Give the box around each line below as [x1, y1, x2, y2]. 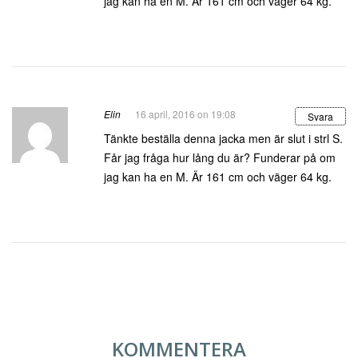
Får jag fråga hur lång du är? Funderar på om [104, 149, 336, 165]
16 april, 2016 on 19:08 [135, 107, 236, 121]
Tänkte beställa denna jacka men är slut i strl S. [104, 130, 343, 146]
